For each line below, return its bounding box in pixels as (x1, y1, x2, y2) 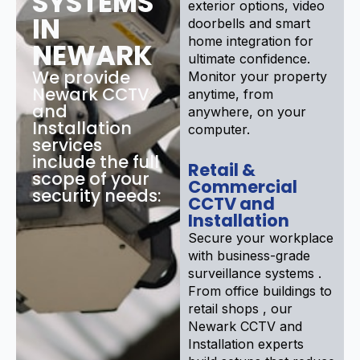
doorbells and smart (188, 14, 310, 31)
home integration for (188, 32, 313, 49)
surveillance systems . (188, 264, 321, 281)
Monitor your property (188, 67, 327, 84)
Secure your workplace (188, 229, 333, 246)
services (32, 133, 102, 157)
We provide (32, 65, 130, 89)
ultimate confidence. (188, 50, 310, 67)
